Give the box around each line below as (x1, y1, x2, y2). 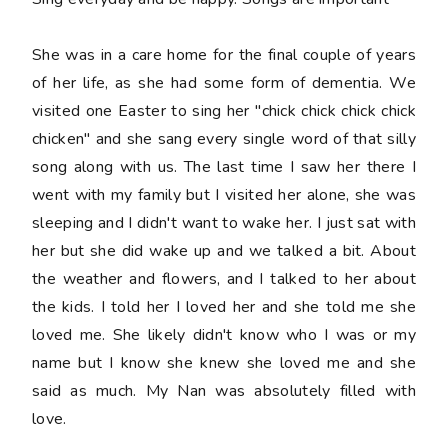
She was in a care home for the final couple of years (32, 44, 416, 67)
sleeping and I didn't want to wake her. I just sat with (32, 212, 416, 235)
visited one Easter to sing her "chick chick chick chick (32, 100, 416, 123)
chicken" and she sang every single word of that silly (32, 128, 416, 151)
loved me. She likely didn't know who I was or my (32, 324, 416, 347)
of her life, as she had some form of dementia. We (32, 72, 416, 95)
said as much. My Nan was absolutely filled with (32, 380, 416, 403)
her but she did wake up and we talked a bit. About (32, 240, 416, 263)
